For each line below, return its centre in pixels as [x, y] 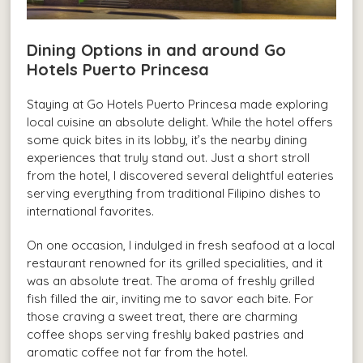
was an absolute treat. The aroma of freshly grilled [171, 280]
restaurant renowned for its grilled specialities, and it [175, 263]
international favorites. [91, 211]
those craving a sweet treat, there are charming [162, 316]
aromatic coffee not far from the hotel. [138, 352]
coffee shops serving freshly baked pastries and [166, 334]
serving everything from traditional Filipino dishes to [174, 193]
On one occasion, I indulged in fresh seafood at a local [181, 245]
